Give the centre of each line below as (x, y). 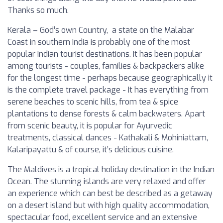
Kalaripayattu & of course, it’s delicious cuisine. (91, 150)
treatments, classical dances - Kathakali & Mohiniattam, (108, 138)
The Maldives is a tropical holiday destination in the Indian (111, 169)
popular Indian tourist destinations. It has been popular (105, 54)
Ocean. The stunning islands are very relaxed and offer (107, 181)
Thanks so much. (38, 10)
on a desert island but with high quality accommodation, (109, 205)
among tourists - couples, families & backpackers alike (106, 66)
